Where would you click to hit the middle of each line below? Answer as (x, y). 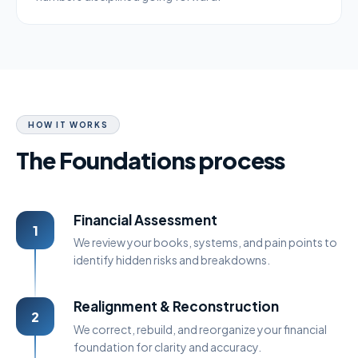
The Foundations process (151, 160)
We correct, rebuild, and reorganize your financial (200, 329)
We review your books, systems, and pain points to (205, 243)
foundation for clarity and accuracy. (167, 346)
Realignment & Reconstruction (176, 306)
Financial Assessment (145, 220)
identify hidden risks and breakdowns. (172, 260)
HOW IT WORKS (68, 125)
